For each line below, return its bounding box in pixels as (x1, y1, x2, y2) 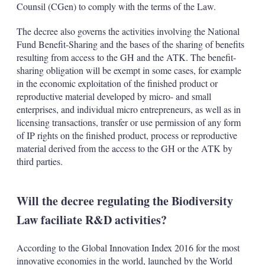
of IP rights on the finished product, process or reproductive (16, 129, 237, 141)
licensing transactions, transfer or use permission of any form (16, 116, 241, 128)
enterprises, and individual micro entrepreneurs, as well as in (16, 103, 241, 115)
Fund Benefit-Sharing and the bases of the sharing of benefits (16, 38, 244, 50)
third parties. (16, 155, 63, 167)
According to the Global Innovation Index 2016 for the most (16, 241, 240, 254)
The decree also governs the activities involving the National (16, 25, 240, 37)
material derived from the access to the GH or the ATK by (16, 142, 232, 154)
